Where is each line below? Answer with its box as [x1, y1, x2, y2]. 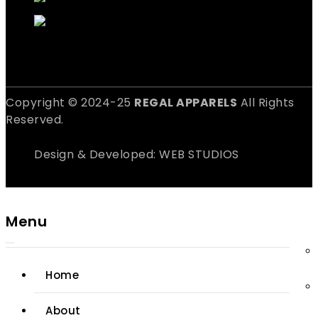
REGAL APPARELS [134, 94, 237, 111]
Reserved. [6, 111, 64, 128]
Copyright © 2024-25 [6, 94, 134, 111]
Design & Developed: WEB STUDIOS [34, 146, 239, 163]
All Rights [237, 94, 295, 111]
